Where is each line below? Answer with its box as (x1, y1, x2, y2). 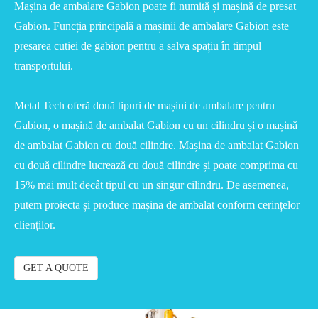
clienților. (14, 219, 55, 231)
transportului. (14, 60, 73, 72)
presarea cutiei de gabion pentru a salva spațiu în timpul (14, 40, 261, 53)
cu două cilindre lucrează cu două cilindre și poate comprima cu (14, 159, 298, 172)
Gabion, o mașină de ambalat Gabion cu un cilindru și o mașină (14, 119, 297, 132)
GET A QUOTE (23, 263, 89, 274)
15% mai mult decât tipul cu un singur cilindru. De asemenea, (14, 179, 289, 192)
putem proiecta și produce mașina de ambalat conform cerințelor (14, 199, 300, 212)
